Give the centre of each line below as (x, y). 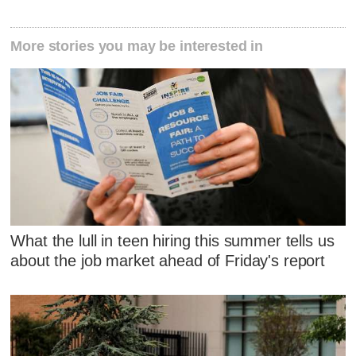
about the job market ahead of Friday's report (168, 261)
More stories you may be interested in (137, 46)
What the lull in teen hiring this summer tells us (172, 241)
